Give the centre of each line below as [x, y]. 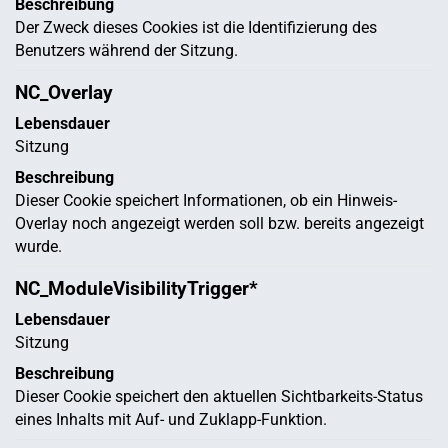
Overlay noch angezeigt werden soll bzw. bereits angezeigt [219, 224]
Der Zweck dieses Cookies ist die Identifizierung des [196, 28]
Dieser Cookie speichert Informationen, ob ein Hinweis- [206, 201]
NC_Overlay [64, 93]
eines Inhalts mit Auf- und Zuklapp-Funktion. [171, 420]
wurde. [38, 247]
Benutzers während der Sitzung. [126, 51]
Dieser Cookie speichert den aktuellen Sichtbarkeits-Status [219, 397]
